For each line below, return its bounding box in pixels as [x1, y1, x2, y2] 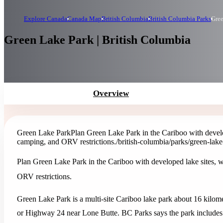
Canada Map [67, 15, 102, 23]
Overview [93, 89, 129, 98]
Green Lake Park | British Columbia [4, 33, 191, 46]
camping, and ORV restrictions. [17, 137, 116, 146]
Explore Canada [24, 15, 67, 23]
